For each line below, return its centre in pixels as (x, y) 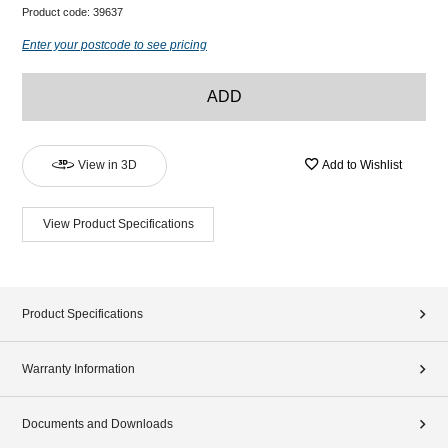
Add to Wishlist (362, 165)
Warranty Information (78, 368)
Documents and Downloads (97, 423)
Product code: (57, 11)
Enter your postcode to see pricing (114, 44)
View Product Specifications (118, 223)
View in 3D (107, 164)
